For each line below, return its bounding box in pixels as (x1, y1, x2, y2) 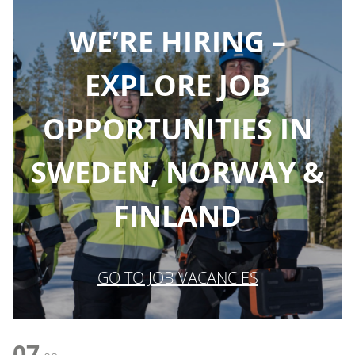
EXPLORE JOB (85, 66, 270, 105)
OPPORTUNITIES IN (43, 109, 312, 149)
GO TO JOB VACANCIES (97, 267, 258, 289)
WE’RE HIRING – (69, 22, 286, 62)
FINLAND (113, 197, 242, 236)
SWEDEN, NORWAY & (31, 153, 324, 193)
